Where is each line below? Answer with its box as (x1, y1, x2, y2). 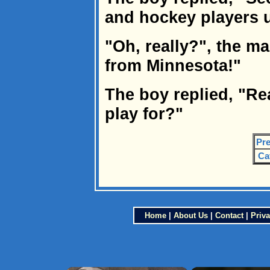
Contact (215, 211, 243, 220)
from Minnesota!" (105, 56, 241, 75)
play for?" (105, 104, 183, 123)
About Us (173, 211, 208, 220)
